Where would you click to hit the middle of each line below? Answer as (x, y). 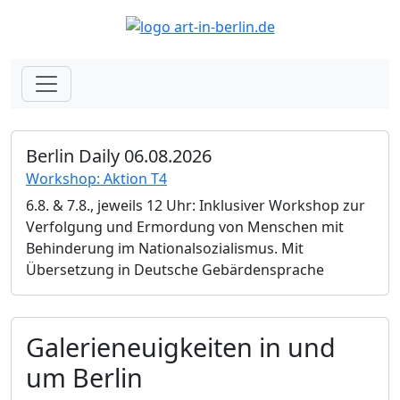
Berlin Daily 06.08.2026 (119, 155)
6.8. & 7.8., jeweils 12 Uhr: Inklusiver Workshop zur (196, 205)
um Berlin (84, 377)
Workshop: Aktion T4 (96, 178)
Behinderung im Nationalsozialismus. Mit (165, 248)
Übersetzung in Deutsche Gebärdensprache (175, 269)
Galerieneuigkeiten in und (181, 346)
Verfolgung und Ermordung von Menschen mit (185, 226)
